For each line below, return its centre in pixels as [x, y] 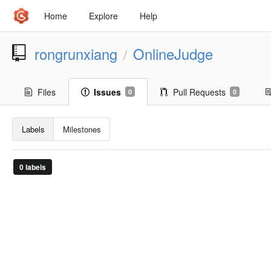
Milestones [82, 129]
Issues [107, 92]
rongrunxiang [76, 54]
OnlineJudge [173, 54]
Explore [103, 16]
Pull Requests [199, 92]
